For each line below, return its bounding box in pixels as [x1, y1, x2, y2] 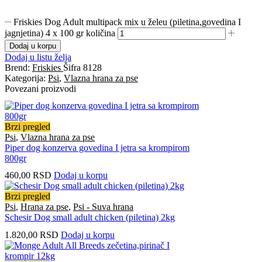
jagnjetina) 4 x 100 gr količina [5, 27, 115, 38]
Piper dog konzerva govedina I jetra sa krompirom [5, 143, 189, 153]
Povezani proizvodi [5, 83, 76, 94]
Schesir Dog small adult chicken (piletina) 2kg [5, 212, 175, 223]
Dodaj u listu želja [5, 51, 71, 62]
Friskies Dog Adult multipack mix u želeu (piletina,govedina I [13, 16, 242, 27]
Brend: [5, 62, 32, 73]
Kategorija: [5, 73, 48, 83]
